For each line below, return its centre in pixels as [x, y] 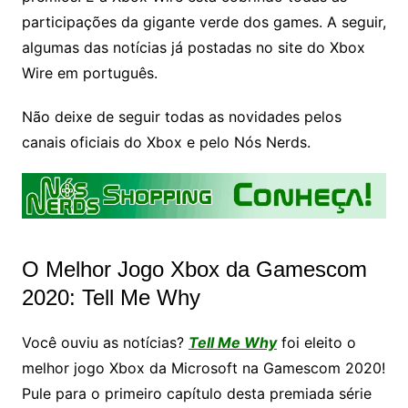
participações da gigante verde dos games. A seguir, [204, 21]
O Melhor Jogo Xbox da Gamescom [194, 269]
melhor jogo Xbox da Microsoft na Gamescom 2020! [203, 367]
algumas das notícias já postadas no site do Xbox [193, 47]
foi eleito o [316, 342]
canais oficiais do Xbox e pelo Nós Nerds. [166, 142]
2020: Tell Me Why [111, 297]
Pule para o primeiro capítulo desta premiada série [196, 393]
